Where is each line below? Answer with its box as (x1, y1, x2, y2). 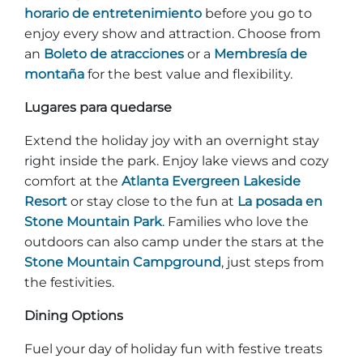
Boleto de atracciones (44, 46, 184, 62)
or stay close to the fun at (67, 194, 237, 209)
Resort (24, 194, 67, 209)
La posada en (237, 194, 322, 209)
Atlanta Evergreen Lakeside (122, 173, 301, 189)
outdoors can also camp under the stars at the (24, 234, 324, 250)
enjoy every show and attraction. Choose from (24, 26, 321, 41)
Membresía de (214, 46, 307, 62)
